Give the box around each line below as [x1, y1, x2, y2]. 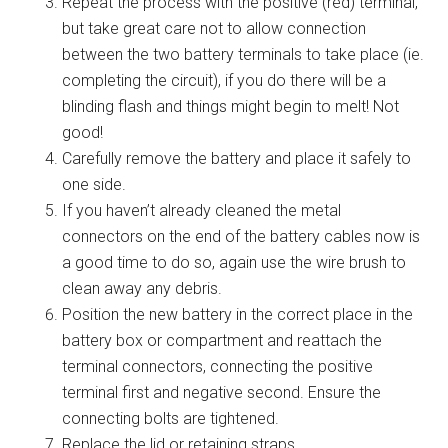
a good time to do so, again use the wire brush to [62, 252, 407, 272]
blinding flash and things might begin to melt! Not [62, 96, 400, 116]
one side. [62, 174, 127, 194]
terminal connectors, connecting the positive [62, 356, 374, 376]
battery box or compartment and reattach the [62, 330, 383, 350]
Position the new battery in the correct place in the [62, 304, 414, 324]
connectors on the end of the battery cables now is [62, 226, 421, 246]
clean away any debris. [62, 278, 223, 298]
